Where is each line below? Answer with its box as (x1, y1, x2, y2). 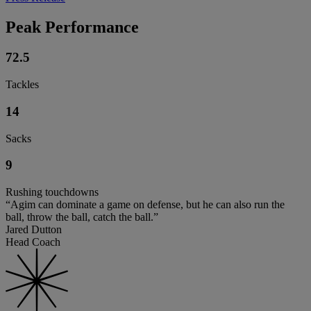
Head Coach (6, 236, 60, 249)
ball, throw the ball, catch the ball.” (6, 211, 158, 224)
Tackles (6, 78, 39, 91)
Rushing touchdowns (6, 186, 99, 199)
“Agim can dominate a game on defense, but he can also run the (6, 199, 285, 211)
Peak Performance (6, 17, 139, 36)
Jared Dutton (6, 224, 62, 236)
